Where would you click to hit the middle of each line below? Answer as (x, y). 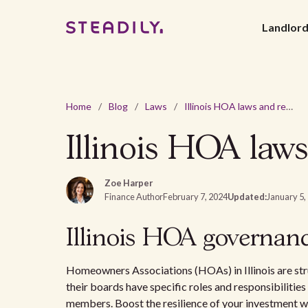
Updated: (247, 197)
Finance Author (134, 197)
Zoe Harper (129, 183)
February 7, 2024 (195, 197)
